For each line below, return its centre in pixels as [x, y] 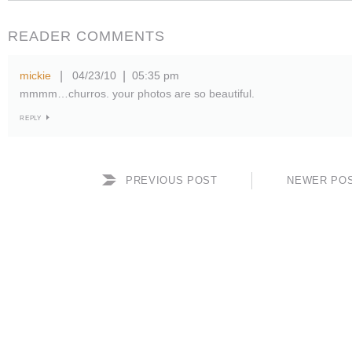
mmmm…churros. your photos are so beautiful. [137, 93]
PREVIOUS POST [172, 180]
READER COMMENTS [86, 36]
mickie [35, 75]
